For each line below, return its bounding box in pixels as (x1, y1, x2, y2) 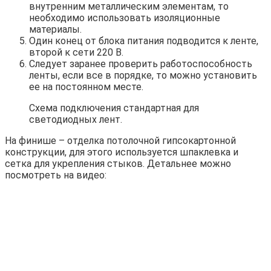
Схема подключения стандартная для (29, 102, 199, 114)
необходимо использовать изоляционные (29, 12, 220, 24)
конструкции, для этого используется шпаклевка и (5, 146, 238, 158)
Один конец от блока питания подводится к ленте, (29, 35, 258, 47)
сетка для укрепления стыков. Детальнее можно (5, 158, 231, 170)
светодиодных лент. (29, 114, 122, 126)
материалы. (29, 24, 82, 36)
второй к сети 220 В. (29, 47, 123, 59)
